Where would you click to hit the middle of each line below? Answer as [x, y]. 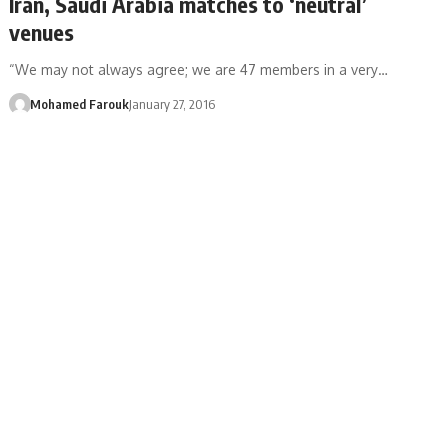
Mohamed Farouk [79, 103]
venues [42, 31]
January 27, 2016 [171, 103]
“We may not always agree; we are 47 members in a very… [199, 69]
